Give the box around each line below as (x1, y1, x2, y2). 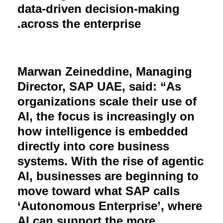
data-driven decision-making (17, 1, 180, 15)
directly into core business (17, 139, 169, 153)
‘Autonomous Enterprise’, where (17, 199, 202, 213)
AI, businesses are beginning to (17, 169, 199, 183)
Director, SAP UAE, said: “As (17, 79, 181, 93)
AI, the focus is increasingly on (17, 109, 195, 123)
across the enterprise (21, 16, 141, 30)
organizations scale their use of (17, 94, 197, 108)
